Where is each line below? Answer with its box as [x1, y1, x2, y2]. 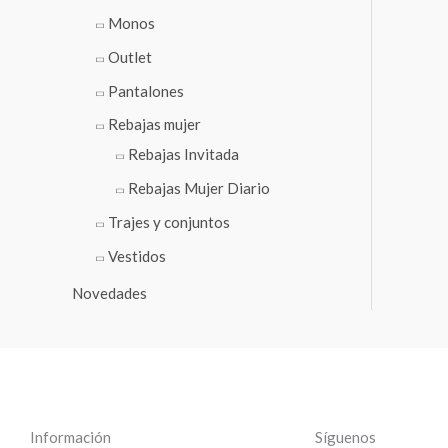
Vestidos [108, 246, 166, 265]
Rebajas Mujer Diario [128, 179, 270, 198]
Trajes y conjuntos [108, 212, 230, 231]
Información [30, 427, 111, 446]
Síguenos [315, 427, 376, 446]
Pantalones [108, 81, 184, 100]
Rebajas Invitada [128, 145, 239, 164]
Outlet [108, 47, 152, 66]
